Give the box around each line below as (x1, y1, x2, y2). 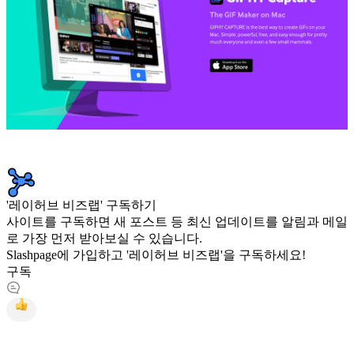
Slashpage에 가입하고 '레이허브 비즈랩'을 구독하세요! (6, 248, 306, 262)
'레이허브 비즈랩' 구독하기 (6, 198, 156, 213)
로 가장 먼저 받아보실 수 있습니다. (6, 232, 202, 246)
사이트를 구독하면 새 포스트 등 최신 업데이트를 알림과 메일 (6, 215, 348, 229)
